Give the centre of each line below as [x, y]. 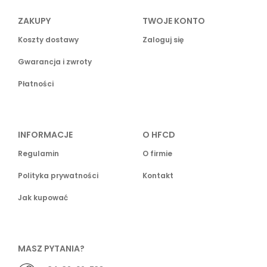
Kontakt [158, 176]
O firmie [157, 154]
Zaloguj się [163, 40]
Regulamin [38, 154]
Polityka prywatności [58, 176]
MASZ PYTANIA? [51, 249]
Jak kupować [43, 198]
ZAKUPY [34, 21]
